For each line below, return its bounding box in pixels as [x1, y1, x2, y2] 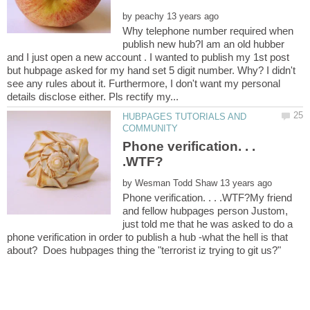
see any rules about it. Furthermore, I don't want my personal [7, 77, 280, 90]
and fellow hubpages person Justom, [122, 204, 289, 217]
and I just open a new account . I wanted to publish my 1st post [7, 51, 289, 64]
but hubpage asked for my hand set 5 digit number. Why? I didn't [7, 64, 295, 77]
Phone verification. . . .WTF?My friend [122, 191, 293, 203]
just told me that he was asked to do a [122, 217, 293, 230]
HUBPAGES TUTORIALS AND [122, 111, 247, 122]
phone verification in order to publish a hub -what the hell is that [7, 230, 288, 243]
